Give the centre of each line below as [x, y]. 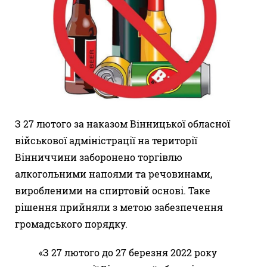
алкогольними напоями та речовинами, [114, 174]
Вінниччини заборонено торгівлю [99, 157]
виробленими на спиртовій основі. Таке [113, 191]
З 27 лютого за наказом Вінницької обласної [122, 124]
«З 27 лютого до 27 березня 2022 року [128, 253]
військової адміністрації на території [106, 141]
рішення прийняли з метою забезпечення [119, 207]
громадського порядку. [71, 224]
